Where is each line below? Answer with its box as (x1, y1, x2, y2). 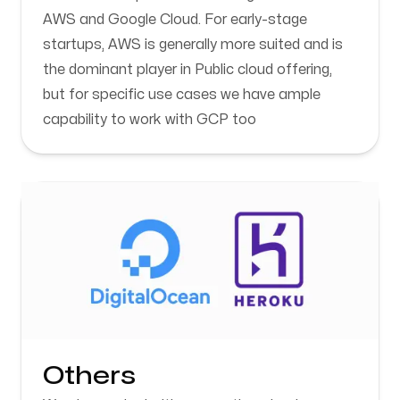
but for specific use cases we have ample (43, 87, 321, 102)
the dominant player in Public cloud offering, (43, 62, 332, 77)
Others (43, 364, 136, 388)
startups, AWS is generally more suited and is (43, 37, 343, 52)
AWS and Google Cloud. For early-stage (43, 12, 307, 27)
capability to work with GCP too (43, 112, 256, 127)
